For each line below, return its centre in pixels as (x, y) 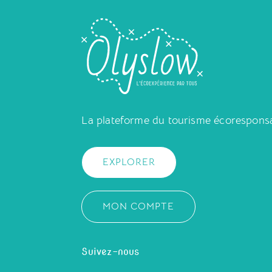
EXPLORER (129, 162)
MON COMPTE (139, 206)
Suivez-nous (110, 251)
